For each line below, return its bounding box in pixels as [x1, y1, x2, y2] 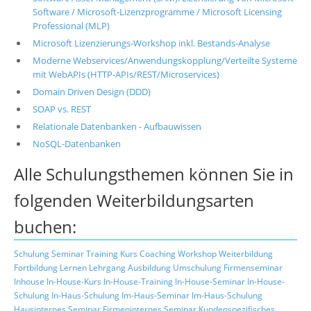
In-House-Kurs [47, 276, 101, 288]
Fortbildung [14, 262, 58, 274]
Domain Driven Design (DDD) [32, 85, 151, 99]
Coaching [140, 248, 176, 260]
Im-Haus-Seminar [121, 289, 190, 302]
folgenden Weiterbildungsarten [14, 189, 254, 212]
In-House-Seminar [175, 276, 245, 288]
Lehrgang [89, 262, 126, 274]
